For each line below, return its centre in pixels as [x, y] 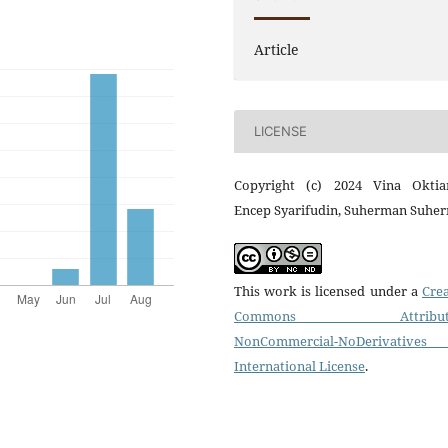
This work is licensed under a [328, 290]
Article [277, 49]
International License [299, 365]
